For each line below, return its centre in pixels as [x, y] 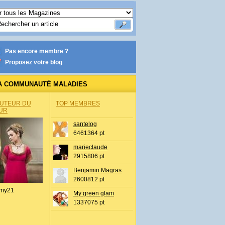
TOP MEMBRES [78, 103]
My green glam [94, 193]
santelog [85, 124]
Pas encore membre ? [37, 51]
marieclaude [90, 147]
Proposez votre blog [34, 62]
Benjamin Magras [97, 170]
